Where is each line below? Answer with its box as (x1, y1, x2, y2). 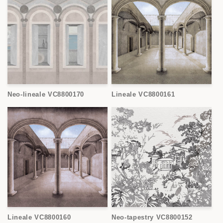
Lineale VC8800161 (111, 90, 175, 98)
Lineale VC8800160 (7, 213, 71, 221)
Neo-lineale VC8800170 (7, 90, 84, 98)
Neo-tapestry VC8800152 (111, 213, 193, 221)
